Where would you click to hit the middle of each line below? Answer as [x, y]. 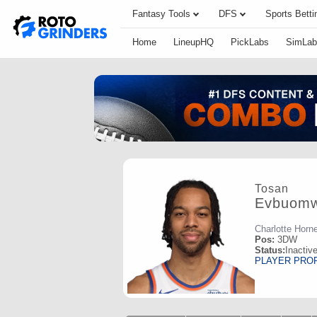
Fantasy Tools [161, 14]
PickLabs [250, 42]
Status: [270, 250]
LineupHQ [194, 42]
